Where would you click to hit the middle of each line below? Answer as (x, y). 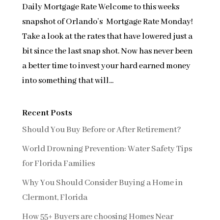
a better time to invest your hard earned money (106, 66)
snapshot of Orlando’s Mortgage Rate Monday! (107, 22)
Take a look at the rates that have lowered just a (107, 37)
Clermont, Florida (55, 198)
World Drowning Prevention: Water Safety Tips (107, 149)
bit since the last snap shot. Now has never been (107, 52)
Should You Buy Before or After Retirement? (101, 130)
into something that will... (68, 81)
